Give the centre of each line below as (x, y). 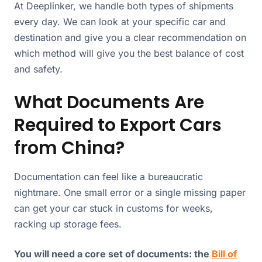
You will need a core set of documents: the (113, 254)
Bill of (224, 254)
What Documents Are (109, 102)
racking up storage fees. (68, 224)
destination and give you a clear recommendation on (130, 37)
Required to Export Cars (118, 125)
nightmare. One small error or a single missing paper (130, 192)
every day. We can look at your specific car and (120, 21)
